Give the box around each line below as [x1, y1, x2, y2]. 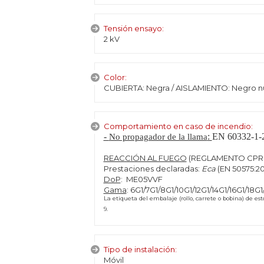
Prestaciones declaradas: [103, 164, 202, 173]
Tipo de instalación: [103, 245, 177, 254]
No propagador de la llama [108, 132, 207, 141]
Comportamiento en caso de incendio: [103, 121, 253, 131]
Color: [103, 72, 127, 82]
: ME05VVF [120, 174, 166, 184]
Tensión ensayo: [103, 24, 164, 33]
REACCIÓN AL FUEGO [103, 153, 187, 163]
